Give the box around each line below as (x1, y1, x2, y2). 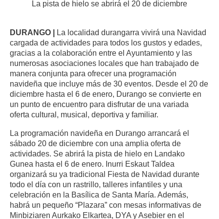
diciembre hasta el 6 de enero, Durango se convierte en (10, 89, 201, 99)
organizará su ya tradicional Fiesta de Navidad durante (10, 169, 199, 178)
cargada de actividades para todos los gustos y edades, (10, 38, 202, 47)
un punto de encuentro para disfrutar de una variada (10, 100, 189, 109)
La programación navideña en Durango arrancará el (10, 128, 189, 137)
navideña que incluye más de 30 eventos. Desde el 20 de (10, 79, 208, 88)
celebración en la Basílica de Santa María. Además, (10, 190, 188, 199)
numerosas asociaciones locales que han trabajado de (10, 59, 199, 68)
